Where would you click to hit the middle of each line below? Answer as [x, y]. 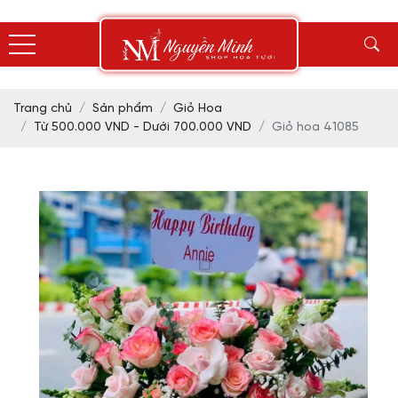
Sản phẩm [123, 109]
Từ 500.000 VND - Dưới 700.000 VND [143, 127]
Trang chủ [43, 109]
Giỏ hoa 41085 [315, 127]
